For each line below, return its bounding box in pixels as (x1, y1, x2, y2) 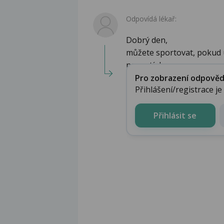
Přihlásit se (153, 109, 196, 121)
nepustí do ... (126, 59, 172, 71)
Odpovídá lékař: (126, 14, 176, 24)
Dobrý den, (126, 34, 167, 46)
